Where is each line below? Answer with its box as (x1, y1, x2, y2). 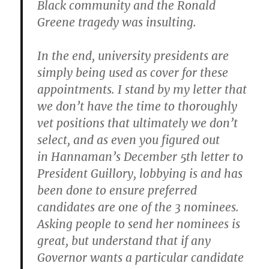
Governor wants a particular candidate (37, 250, 244, 265)
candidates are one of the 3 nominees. (37, 199, 240, 214)
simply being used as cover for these (37, 65, 229, 80)
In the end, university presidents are (37, 48, 229, 63)
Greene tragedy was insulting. (37, 14, 197, 29)
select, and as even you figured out (37, 132, 220, 147)
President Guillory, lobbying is (37, 166, 201, 181)
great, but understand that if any (37, 233, 211, 248)
